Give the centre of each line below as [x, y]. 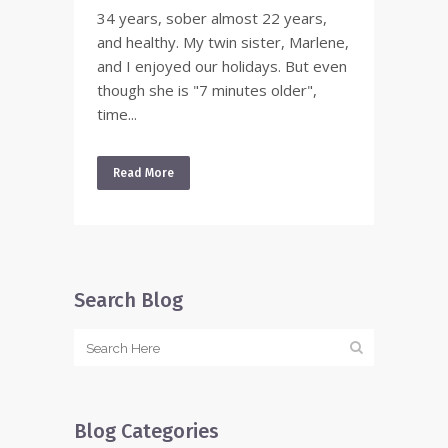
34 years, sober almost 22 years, [212, 18]
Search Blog [128, 300]
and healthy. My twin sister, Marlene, [223, 42]
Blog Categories [146, 431]
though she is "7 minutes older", [207, 90]
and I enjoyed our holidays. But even [222, 66]
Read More [143, 173]
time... [117, 114]
